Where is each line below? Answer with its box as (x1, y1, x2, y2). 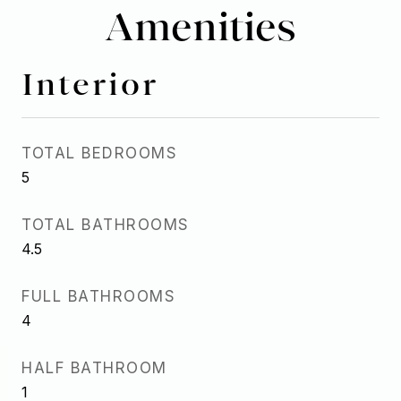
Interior (21, 66, 158, 100)
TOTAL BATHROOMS (21, 216, 190, 234)
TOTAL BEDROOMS (21, 144, 177, 162)
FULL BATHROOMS (21, 287, 175, 305)
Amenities (105, 4, 296, 47)
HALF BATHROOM (21, 359, 167, 377)
